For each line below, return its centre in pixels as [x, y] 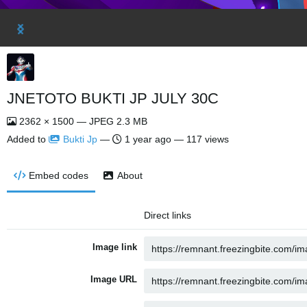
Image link [115, 247]
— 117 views [200, 139]
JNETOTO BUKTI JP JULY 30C [113, 98]
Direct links [168, 215]
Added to [28, 139]
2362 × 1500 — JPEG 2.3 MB [82, 121]
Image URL [114, 279]
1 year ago [148, 139]
